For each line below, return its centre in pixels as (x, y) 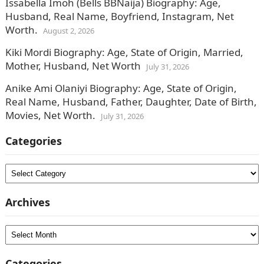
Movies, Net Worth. (50, 115)
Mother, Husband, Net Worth (73, 66)
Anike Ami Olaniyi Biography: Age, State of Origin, (121, 88)
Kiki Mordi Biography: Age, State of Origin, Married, (124, 52)
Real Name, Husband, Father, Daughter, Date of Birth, (131, 102)
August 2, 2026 (68, 31)
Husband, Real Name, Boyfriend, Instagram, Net (119, 16)
